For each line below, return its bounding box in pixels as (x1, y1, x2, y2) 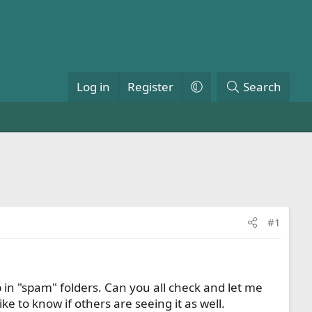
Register (127, 79, 173, 95)
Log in (76, 79, 110, 95)
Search (243, 79, 281, 95)
